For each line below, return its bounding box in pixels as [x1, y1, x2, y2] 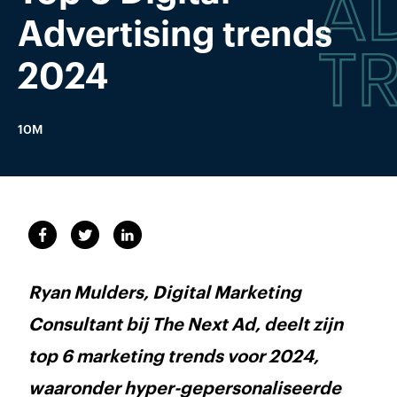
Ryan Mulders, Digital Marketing [28, 284, 301, 302]
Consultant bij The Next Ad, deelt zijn [28, 316, 343, 334]
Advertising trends [18, 17, 332, 52]
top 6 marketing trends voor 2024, [28, 348, 319, 366]
